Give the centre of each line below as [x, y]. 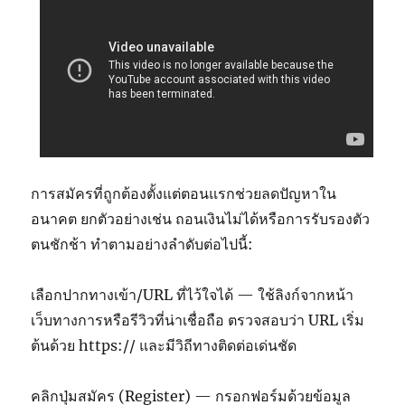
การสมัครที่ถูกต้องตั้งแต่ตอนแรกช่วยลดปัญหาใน [184, 194]
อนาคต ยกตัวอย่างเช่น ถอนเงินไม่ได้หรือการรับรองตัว [201, 219]
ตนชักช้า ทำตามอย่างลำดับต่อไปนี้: [142, 245]
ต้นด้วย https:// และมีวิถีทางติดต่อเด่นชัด [164, 346]
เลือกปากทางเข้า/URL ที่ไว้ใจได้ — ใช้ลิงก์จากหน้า [193, 295]
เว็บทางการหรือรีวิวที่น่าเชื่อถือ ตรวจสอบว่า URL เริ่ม [198, 320]
